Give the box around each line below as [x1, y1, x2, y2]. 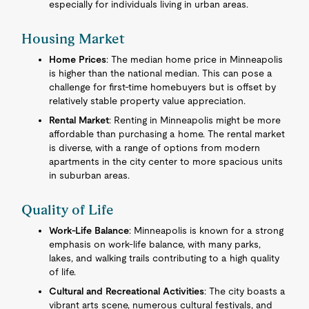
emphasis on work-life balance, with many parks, [49, 239, 261, 250]
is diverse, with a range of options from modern [49, 142, 261, 153]
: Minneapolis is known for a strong [129, 225, 284, 236]
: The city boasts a [204, 286, 286, 297]
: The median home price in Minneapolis [106, 54, 283, 65]
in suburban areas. [49, 170, 130, 181]
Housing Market [21, 30, 126, 47]
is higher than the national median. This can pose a [49, 68, 273, 79]
